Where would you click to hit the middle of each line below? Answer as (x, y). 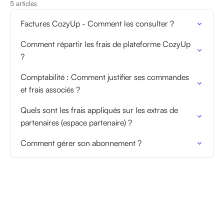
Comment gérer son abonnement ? (81, 143)
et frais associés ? (50, 89)
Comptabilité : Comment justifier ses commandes (105, 77)
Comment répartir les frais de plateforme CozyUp (105, 44)
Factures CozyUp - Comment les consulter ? (97, 23)
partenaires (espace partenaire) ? (76, 122)
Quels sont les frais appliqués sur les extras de (99, 110)
